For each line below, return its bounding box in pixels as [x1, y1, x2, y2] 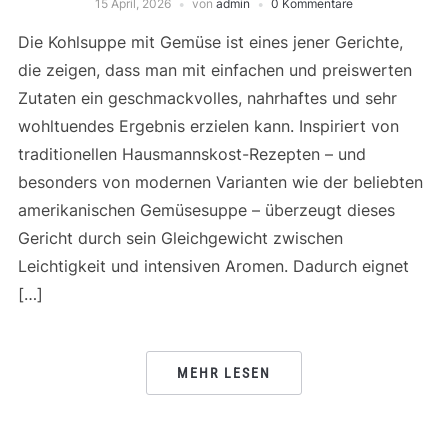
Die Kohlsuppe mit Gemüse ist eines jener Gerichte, [17, 32, 403, 52]
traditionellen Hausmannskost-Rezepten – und [17, 144, 366, 164]
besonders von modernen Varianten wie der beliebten [17, 172, 423, 192]
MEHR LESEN [177, 365, 271, 381]
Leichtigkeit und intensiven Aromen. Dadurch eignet [17, 256, 409, 276]
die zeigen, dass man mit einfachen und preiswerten [17, 60, 412, 80]
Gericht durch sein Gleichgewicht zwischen [17, 228, 343, 248]
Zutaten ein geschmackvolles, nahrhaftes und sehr [17, 88, 397, 108]
